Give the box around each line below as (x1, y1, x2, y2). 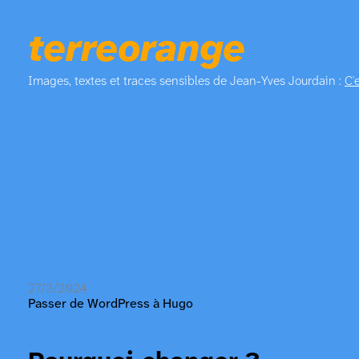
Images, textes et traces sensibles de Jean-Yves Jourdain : (27, 74, 345, 88)
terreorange (27, 30, 245, 71)
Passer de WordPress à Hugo (27, 296, 193, 311)
